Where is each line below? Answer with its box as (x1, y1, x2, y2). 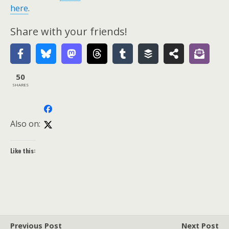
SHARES (12, 81, 29, 87)
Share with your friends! (10, 25, 127, 38)
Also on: (10, 118, 40, 129)
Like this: (10, 146, 36, 155)
